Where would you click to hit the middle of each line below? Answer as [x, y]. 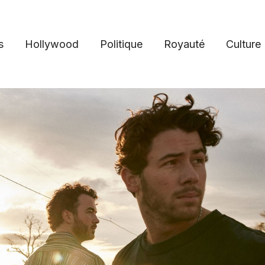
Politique [121, 44]
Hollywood [51, 44]
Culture [243, 44]
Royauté [184, 44]
